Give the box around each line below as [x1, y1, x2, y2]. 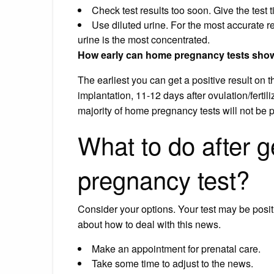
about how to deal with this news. [78, 217, 221, 231]
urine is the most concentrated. [78, 32, 210, 46]
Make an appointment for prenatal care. [92, 241, 261, 256]
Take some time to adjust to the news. [92, 256, 253, 270]
